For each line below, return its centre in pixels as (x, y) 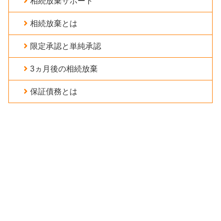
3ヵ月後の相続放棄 (64, 69)
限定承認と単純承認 (65, 46)
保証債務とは (54, 92)
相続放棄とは (54, 24)
